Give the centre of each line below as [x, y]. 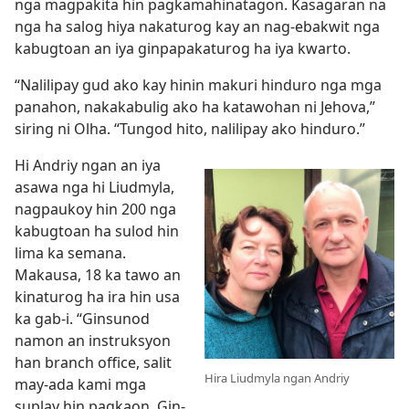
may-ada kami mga [80, 384]
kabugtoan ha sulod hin [97, 231]
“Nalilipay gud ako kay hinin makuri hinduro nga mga [198, 85]
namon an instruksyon [93, 341]
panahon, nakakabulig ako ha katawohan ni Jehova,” [195, 107]
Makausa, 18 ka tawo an [98, 275]
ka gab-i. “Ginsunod [82, 319]
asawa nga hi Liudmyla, [94, 187]
